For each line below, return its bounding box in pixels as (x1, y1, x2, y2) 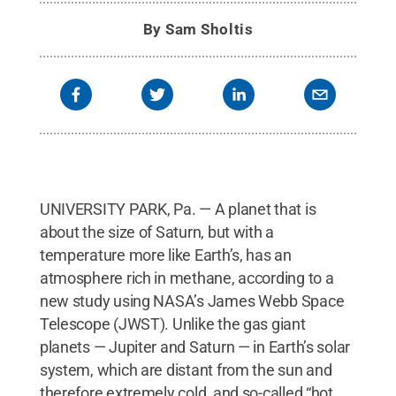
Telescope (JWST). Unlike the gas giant (39, 314, 306, 333)
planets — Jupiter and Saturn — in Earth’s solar (39, 337, 351, 356)
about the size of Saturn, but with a (39, 222, 275, 241)
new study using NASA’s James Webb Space (39, 291, 345, 310)
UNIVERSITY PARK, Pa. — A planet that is (39, 199, 316, 218)
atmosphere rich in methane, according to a (39, 268, 334, 287)
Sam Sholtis (165, 19, 254, 38)
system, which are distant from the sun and (39, 360, 332, 379)
